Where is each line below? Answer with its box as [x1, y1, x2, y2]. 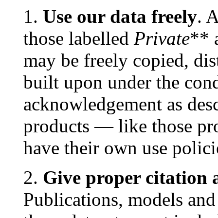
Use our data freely [43, 5, 197, 27]
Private [134, 27, 190, 49]
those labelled [23, 27, 134, 49]
